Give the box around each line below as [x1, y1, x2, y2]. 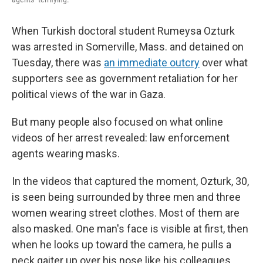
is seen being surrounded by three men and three [12, 191, 241, 203]
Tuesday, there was [12, 56, 104, 69]
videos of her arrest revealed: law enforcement [12, 131, 230, 144]
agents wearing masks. [12, 147, 120, 160]
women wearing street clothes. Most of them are [12, 207, 240, 219]
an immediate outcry [104, 56, 200, 69]
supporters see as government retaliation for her [12, 72, 238, 85]
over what [200, 56, 248, 69]
